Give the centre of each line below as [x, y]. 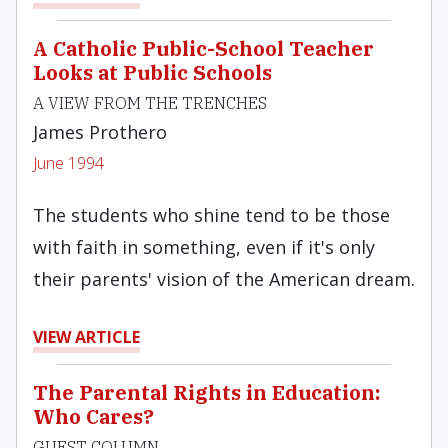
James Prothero [100, 132]
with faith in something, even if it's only [204, 247]
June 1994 [68, 163]
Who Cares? [93, 416]
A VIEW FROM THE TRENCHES [150, 103]
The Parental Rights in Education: [206, 392]
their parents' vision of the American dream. [224, 279]
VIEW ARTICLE [86, 337]
